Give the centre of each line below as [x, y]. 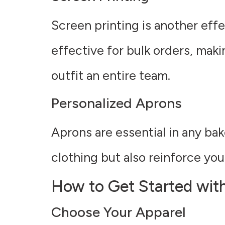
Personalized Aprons [117, 103]
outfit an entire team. [111, 75]
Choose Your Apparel [119, 212]
